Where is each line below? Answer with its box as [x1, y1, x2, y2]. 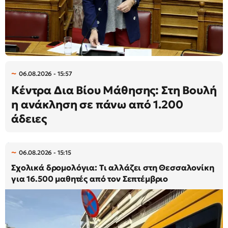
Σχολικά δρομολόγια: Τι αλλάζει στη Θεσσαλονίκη [11, 162, 214, 173]
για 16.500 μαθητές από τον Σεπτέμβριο [11, 173, 168, 184]
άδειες [11, 111, 47, 126]
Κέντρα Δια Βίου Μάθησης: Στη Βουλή [11, 83, 217, 97]
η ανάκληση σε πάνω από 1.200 [11, 97, 183, 111]
